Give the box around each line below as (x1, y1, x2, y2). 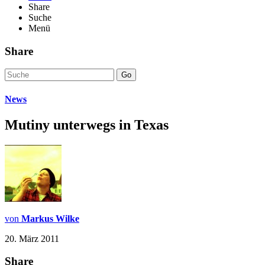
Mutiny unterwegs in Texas (5, 117, 169, 132)
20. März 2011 (5, 233, 59, 244)
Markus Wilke (21, 213, 79, 224)
